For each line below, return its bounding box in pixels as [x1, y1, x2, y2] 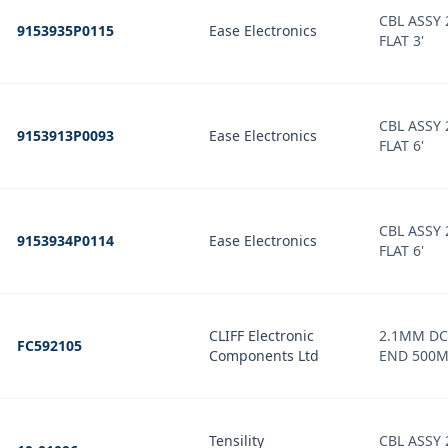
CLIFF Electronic [209, 326, 314, 345]
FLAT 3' [379, 31, 424, 50]
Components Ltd [209, 346, 319, 365]
